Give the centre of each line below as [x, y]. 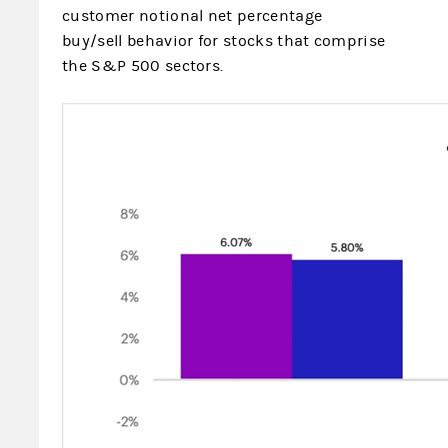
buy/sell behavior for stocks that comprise [224, 41]
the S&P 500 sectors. [143, 66]
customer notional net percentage [192, 16]
